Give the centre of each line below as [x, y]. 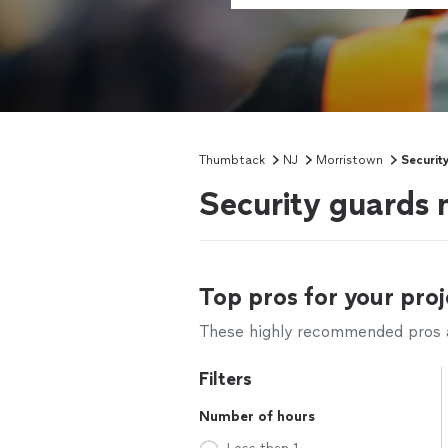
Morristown [349, 160]
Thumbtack [232, 160]
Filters [225, 379]
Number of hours [257, 416]
